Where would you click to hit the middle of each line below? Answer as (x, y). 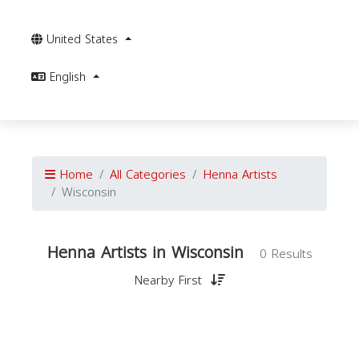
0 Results (286, 254)
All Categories (148, 175)
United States (84, 40)
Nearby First (170, 280)
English (70, 77)
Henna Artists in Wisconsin (145, 252)
